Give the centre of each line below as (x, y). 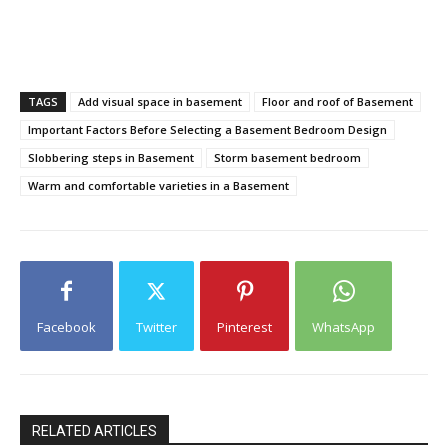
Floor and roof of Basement (337, 102)
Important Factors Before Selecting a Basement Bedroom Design (207, 130)
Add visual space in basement (160, 102)
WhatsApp (343, 327)
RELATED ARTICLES (94, 431)
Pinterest (244, 327)
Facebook (66, 327)
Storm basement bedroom (287, 158)
